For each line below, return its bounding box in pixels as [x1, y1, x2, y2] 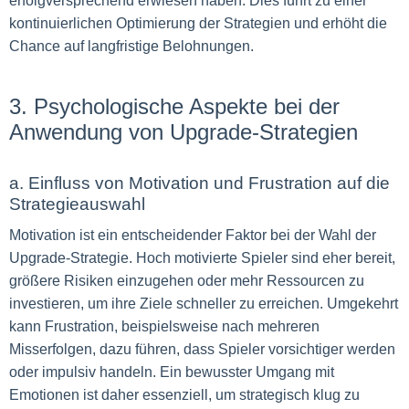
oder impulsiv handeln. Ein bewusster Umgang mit [9, 364, 334, 380]
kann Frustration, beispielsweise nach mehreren [9, 319, 320, 334]
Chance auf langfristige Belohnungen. [9, 38, 254, 54]
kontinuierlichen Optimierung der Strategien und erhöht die [9, 16, 387, 31]
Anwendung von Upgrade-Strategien [9, 120, 358, 144]
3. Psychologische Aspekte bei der [9, 94, 340, 119]
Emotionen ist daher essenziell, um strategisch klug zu [9, 387, 360, 403]
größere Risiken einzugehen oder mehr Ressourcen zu [9, 273, 364, 288]
